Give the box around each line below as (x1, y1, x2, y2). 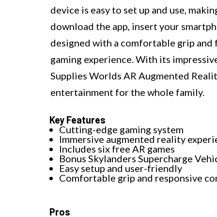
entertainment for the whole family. (50, 86, 204, 98)
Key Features (49, 114, 106, 126)
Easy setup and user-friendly (59, 162, 182, 174)
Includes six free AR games (59, 143, 175, 155)
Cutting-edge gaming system (59, 124, 184, 136)
